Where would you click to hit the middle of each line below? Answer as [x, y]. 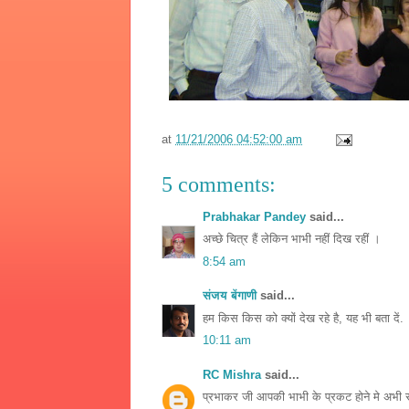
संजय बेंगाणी [230, 296]
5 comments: [219, 184]
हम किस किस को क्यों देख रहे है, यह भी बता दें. [303, 318]
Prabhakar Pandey [254, 216]
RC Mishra [232, 374]
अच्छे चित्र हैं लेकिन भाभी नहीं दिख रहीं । [292, 239]
